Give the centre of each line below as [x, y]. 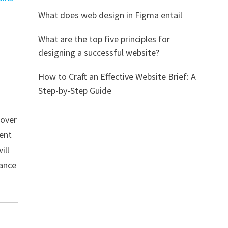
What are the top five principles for [104, 39]
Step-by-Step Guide [75, 90]
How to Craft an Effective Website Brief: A [117, 77]
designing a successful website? [98, 53]
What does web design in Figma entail [110, 15]
